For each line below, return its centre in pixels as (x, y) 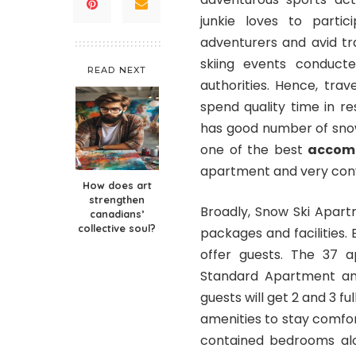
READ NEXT (117, 70)
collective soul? (117, 228)
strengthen (117, 200)
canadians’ (117, 214)
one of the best (254, 150)
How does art (117, 186)
